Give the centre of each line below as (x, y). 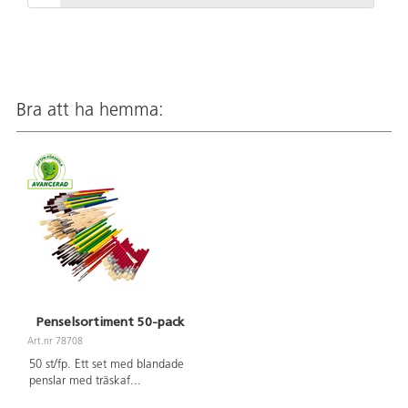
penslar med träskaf (79, 382)
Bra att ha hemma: (90, 111)
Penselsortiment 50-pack (110, 321)
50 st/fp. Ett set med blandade (106, 365)
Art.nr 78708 (55, 342)
